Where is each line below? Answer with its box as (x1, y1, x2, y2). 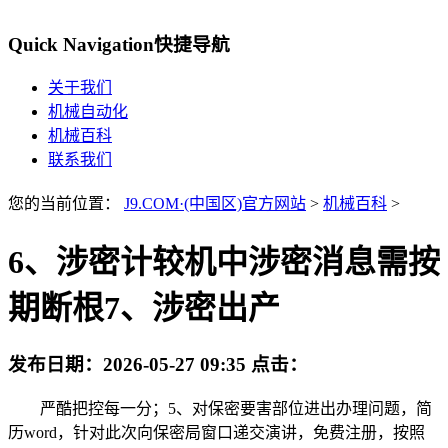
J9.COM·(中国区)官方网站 (124, 195, 306, 213)
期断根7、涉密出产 (8, 289, 280, 326)
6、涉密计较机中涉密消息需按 (8, 243, 440, 280)
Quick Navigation (8, 33, 154, 55)
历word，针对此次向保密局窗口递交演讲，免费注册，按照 (8, 423, 425, 441)
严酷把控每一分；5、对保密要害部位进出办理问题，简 (8, 399, 432, 417)
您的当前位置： (8, 195, 124, 213)
